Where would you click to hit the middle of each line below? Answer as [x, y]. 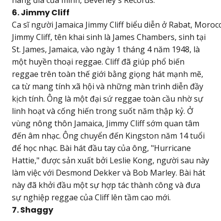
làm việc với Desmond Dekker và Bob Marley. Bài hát [109, 172]
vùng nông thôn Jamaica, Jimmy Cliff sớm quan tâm [106, 123]
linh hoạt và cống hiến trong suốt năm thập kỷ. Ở [103, 111]
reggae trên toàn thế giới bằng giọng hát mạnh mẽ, [108, 74]
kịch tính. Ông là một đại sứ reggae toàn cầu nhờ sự [108, 98]
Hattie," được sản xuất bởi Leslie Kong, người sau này [110, 160]
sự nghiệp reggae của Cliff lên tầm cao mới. [91, 197]
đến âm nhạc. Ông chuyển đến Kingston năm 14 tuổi [108, 135]
